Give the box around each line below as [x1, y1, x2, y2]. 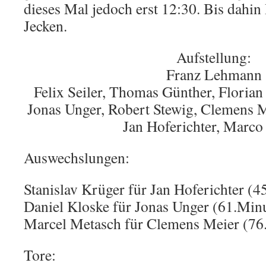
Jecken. [24, 15, 67, 36]
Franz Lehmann [166, 64, 262, 84]
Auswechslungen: [24, 147, 129, 167]
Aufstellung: [176, 47, 251, 67]
